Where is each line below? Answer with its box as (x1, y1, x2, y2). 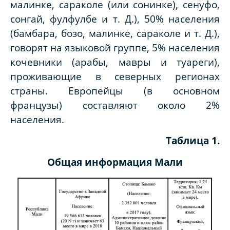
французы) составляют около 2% (10, 99, 220, 112)
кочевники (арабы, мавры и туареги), (10, 55, 220, 69)
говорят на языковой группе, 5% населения (10, 41, 220, 54)
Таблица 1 (166, 134, 217, 147)
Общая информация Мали (47, 155, 183, 168)
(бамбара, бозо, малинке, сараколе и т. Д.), (10, 27, 220, 40)
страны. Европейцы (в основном (10, 84, 220, 98)
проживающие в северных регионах (10, 70, 220, 83)
